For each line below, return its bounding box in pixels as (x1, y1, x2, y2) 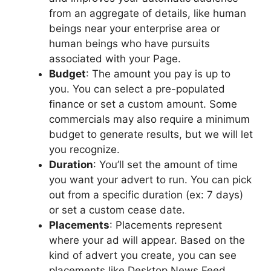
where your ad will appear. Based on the (49, 234, 245, 247)
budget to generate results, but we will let (49, 128, 253, 141)
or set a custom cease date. (49, 204, 185, 217)
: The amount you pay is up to (86, 68, 230, 80)
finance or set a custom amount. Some (49, 98, 237, 111)
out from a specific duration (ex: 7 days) (49, 189, 243, 201)
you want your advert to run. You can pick (49, 174, 252, 186)
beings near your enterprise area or (49, 22, 220, 35)
